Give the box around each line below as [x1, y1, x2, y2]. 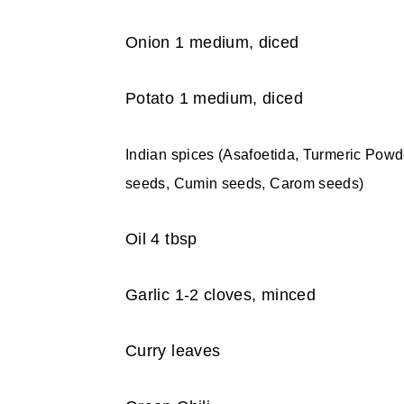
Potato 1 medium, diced [125, 89, 303, 107]
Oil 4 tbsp [125, 230, 197, 248]
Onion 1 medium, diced [125, 33, 299, 51]
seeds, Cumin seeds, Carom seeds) [125, 176, 364, 191]
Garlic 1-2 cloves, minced [125, 286, 316, 304]
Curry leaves [125, 342, 221, 360]
